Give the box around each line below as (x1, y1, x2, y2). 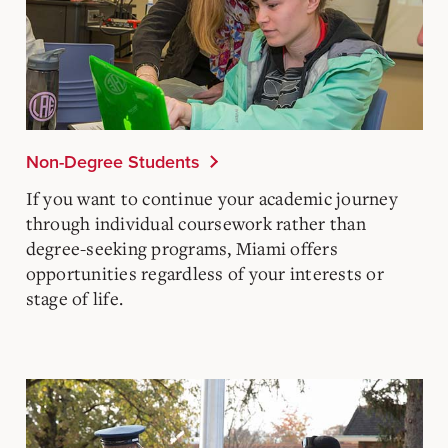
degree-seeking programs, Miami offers (25, 236, 338, 260)
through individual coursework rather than (25, 211, 366, 235)
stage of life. (25, 286, 123, 310)
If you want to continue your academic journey (25, 186, 398, 210)
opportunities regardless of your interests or (25, 261, 384, 285)
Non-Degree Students (25, 151, 200, 173)
